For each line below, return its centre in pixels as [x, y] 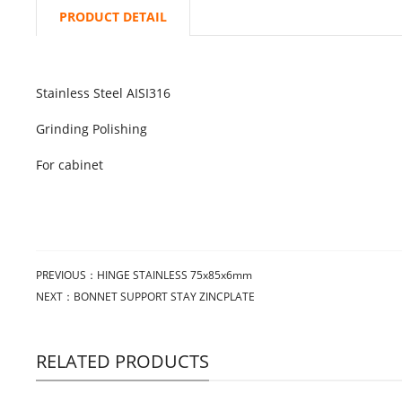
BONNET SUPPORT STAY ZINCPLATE [164, 297]
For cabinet [70, 165]
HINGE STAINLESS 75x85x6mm [175, 275]
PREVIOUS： [66, 275]
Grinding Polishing [92, 129]
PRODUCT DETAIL [113, 17]
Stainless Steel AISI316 [103, 93]
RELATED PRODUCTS [122, 361]
